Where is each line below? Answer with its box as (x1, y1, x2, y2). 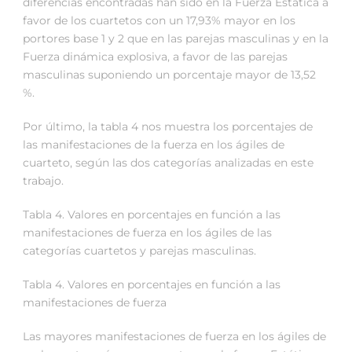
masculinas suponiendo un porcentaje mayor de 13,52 (23, 68, 316, 82)
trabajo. (23, 174, 64, 189)
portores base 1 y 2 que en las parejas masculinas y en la (23, 31, 328, 46)
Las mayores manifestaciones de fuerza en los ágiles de (23, 329, 326, 344)
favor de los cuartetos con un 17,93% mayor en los (23, 13, 295, 28)
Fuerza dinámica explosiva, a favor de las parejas (23, 49, 288, 64)
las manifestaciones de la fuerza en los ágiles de (23, 137, 284, 152)
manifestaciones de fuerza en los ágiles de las (23, 225, 272, 240)
